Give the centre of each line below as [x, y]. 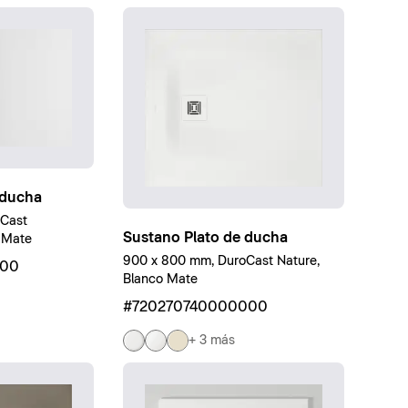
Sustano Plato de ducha [206, 238]
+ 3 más [212, 340]
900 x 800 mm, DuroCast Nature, [222, 262]
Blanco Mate [161, 280]
